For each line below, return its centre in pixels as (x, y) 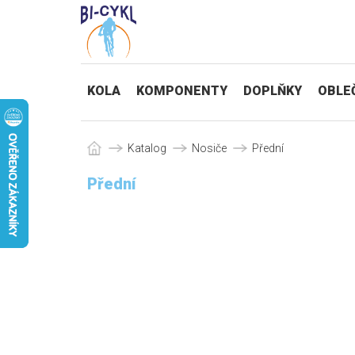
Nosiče (209, 148)
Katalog (147, 148)
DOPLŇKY (273, 91)
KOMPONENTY (182, 91)
